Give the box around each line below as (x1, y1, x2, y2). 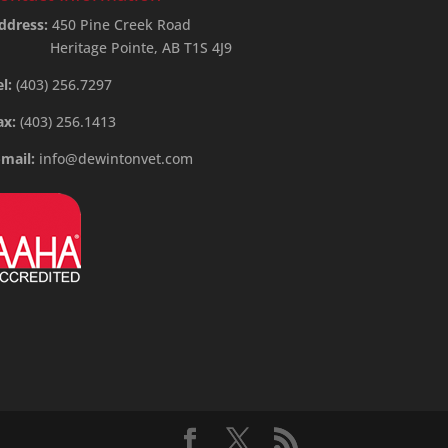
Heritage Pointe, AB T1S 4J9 (50, 38, 233, 58)
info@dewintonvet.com (39, 149, 194, 169)
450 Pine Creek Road (48, 15, 192, 35)
